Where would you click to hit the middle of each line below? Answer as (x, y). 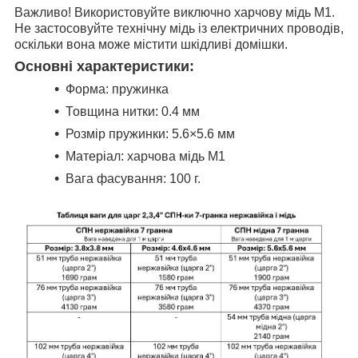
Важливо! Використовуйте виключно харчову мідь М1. (175, 12)
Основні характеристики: (104, 66)
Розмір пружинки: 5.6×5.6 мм (150, 133)
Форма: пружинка (117, 89)
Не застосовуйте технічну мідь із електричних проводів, (179, 28)
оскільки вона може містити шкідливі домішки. (151, 44)
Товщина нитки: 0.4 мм (133, 111)
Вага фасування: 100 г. (133, 178)
